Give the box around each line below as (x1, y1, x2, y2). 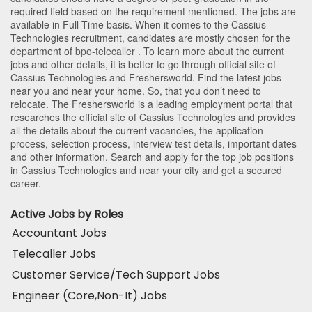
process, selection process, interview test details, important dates (10, 136, 297, 150)
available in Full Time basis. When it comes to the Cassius (10, 17, 266, 31)
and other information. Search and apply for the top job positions (10, 149, 294, 164)
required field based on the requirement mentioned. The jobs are (10, 3, 296, 18)
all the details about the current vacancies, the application (10, 123, 263, 137)
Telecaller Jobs (12, 245, 96, 262)
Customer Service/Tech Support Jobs (12, 266, 220, 283)
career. (10, 175, 41, 190)
